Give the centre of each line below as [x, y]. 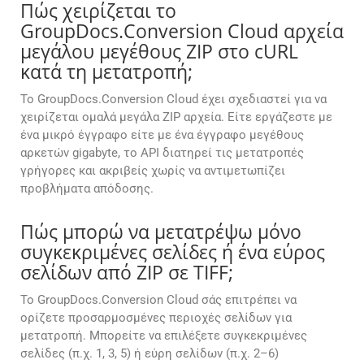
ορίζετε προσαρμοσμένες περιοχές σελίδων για [156, 318]
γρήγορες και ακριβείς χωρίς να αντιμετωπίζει [153, 171]
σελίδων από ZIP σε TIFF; [127, 273]
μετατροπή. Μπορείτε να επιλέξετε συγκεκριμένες [164, 336]
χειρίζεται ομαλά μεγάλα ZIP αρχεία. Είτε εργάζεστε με [176, 117]
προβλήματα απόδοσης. [87, 189]
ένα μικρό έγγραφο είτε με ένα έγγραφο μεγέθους [162, 135]
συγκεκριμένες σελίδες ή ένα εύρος [173, 252]
